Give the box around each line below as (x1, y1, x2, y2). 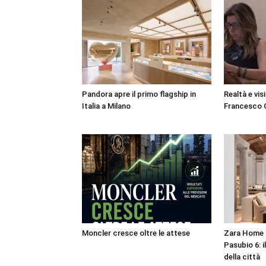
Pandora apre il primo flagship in (82, 90, 196, 99)
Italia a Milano (82, 102, 131, 110)
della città (224, 252, 260, 261)
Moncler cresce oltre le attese (82, 229, 190, 237)
